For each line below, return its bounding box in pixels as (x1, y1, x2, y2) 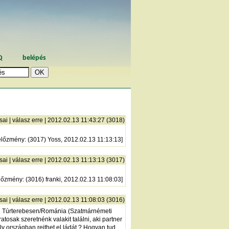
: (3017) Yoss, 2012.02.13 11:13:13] (25, 135, 123, 143)
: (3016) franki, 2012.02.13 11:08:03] (22, 175, 123, 183)
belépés (22, 54, 46, 61)
